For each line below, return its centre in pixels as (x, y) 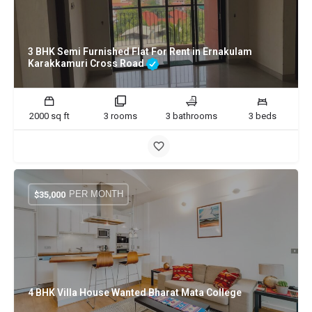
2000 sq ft (49, 116)
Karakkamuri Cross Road (87, 63)
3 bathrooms (192, 116)
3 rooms (120, 116)
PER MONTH (96, 194)
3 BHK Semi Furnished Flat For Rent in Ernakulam (140, 51)
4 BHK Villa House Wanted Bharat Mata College (135, 292)
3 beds (263, 116)
